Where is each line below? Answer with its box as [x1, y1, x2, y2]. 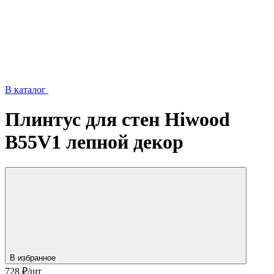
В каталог [5, 84, 48, 95]
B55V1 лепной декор [5, 131, 183, 154]
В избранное [10, 253, 58, 262]
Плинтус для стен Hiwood [5, 108, 230, 131]
